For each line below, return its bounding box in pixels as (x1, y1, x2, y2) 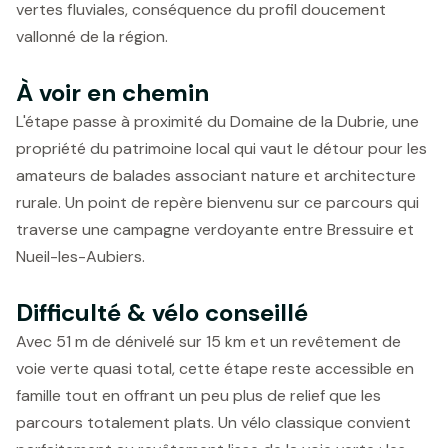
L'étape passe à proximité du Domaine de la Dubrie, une (16, 111, 419, 132)
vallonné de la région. (16, 26, 168, 47)
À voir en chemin (16, 77, 209, 108)
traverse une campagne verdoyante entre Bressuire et (16, 219, 414, 240)
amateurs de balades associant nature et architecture (16, 165, 416, 186)
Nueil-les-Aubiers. (16, 246, 145, 267)
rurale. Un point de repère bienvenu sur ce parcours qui (16, 192, 419, 213)
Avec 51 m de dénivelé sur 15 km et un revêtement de (16, 331, 401, 352)
